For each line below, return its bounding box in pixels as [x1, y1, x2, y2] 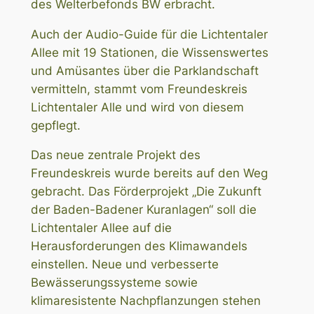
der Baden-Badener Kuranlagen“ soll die [30, 203, 257, 217]
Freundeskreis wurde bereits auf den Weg [30, 166, 268, 181]
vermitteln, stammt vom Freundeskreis [30, 81, 247, 96]
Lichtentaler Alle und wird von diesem [30, 100, 244, 114]
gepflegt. [30, 118, 81, 132]
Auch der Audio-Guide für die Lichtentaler [30, 27, 268, 41]
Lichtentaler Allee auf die [30, 221, 172, 235]
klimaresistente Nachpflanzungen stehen [30, 294, 261, 308]
